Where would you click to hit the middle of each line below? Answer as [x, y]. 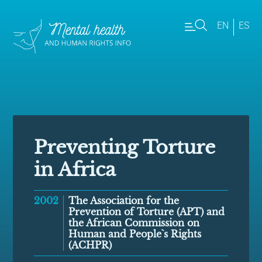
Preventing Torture [125, 148]
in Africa [75, 170]
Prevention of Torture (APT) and [147, 212]
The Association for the [124, 201]
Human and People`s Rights [135, 234]
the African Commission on [134, 223]
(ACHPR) [90, 245]
